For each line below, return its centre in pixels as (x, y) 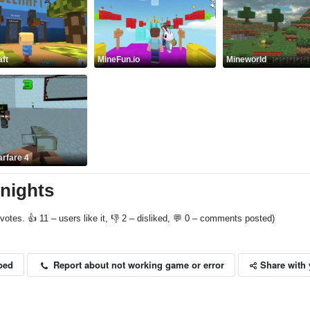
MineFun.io (118, 59)
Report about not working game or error (138, 264)
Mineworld (246, 59)
